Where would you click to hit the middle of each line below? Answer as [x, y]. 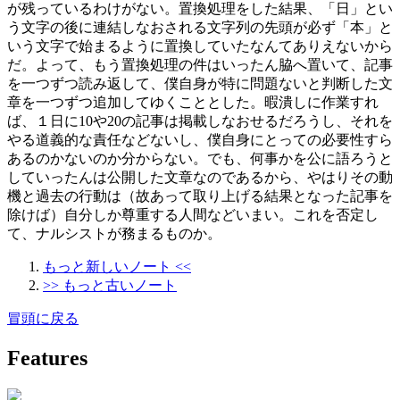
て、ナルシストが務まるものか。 [114, 233]
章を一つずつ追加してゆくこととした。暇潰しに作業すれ [193, 102]
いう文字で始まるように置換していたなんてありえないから [200, 46]
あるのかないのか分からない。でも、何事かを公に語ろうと [200, 158]
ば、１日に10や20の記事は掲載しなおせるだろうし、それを [200, 121]
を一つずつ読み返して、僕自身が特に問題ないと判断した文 [200, 83]
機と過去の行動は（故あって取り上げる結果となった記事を [200, 196]
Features [47, 358]
